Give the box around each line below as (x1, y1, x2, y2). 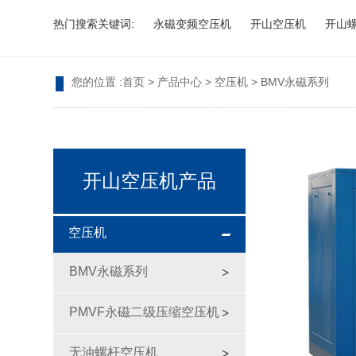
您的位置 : (72, 75, 123, 89)
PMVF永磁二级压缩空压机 (69, 305, 220, 319)
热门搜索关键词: (53, 17, 135, 30)
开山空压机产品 (83, 170, 217, 192)
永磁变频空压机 (153, 17, 232, 30)
